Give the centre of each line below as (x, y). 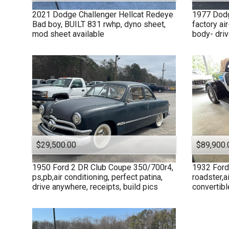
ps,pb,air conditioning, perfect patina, (97, 177)
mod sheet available (68, 34)
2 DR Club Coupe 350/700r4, (122, 168)
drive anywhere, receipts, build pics (95, 187)
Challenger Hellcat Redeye (126, 14)
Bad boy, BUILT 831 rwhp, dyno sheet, (99, 24)
